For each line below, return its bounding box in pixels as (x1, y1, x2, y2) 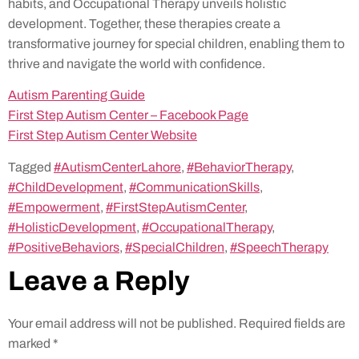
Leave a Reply (8, 265, 190, 296)
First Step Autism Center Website (8, 128, 197, 143)
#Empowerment (8, 200, 100, 214)
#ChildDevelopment (8, 179, 123, 194)
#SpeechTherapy (230, 240, 329, 254)
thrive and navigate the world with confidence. (8, 57, 265, 71)
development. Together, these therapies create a (8, 17, 280, 30)
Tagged (8, 159, 54, 174)
